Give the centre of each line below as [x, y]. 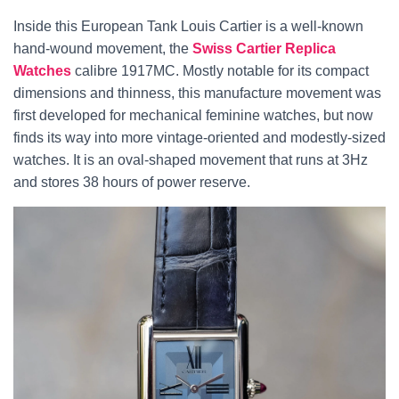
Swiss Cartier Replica [264, 49]
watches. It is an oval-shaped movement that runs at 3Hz [191, 160]
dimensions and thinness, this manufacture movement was [197, 94]
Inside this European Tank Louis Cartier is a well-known [188, 27]
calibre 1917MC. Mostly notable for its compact [222, 71]
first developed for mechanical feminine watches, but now [193, 116]
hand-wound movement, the [103, 49]
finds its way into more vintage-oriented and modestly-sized [199, 138]
